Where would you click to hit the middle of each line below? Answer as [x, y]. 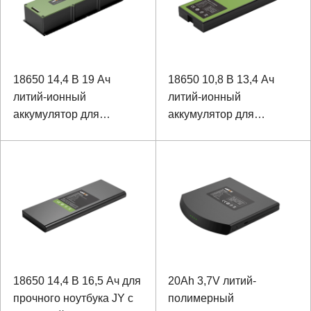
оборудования [50, 131]
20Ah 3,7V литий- [212, 281]
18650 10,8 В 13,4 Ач [221, 79]
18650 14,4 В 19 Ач [61, 79]
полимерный [201, 298]
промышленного [211, 131]
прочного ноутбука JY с [73, 298]
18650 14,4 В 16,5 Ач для [77, 281]
